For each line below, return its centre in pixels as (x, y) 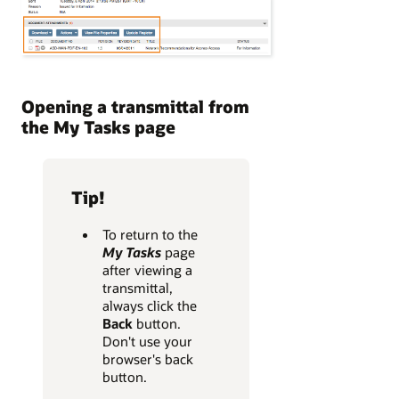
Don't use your (147, 341)
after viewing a (147, 269)
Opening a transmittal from (135, 107)
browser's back (147, 358)
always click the (149, 305)
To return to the (150, 234)
